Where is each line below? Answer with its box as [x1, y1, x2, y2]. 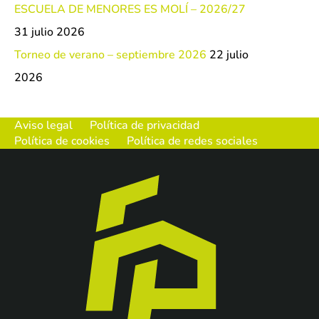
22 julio [209, 47, 249, 63]
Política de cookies [14, 133, 110, 150]
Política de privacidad [90, 117, 199, 134]
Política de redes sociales [127, 133, 258, 150]
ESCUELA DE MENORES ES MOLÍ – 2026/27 [14, 1, 246, 18]
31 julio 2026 [14, 24, 85, 41]
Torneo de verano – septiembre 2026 [14, 47, 206, 63]
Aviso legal [14, 117, 73, 134]
